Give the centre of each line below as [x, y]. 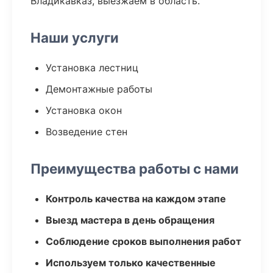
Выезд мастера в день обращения [130, 220]
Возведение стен [87, 132]
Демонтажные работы [99, 89]
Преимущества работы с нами [135, 168]
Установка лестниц [92, 68]
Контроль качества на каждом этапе [136, 199]
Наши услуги [75, 37]
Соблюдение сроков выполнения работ [144, 241]
